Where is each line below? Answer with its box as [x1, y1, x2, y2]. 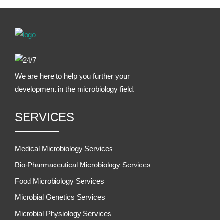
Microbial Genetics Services [15, 192, 105, 201]
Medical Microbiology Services [15, 144, 113, 153]
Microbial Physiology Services [15, 209, 111, 218]
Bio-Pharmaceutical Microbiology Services [15, 160, 151, 169]
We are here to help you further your [15, 71, 130, 80]
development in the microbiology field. [15, 84, 135, 93]
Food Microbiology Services [15, 176, 104, 185]
